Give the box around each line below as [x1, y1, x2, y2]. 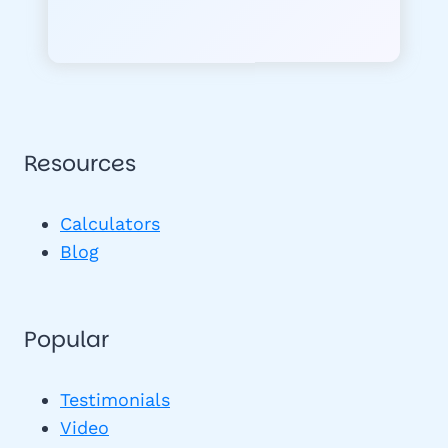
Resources [24, 147, 136, 179]
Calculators [60, 212, 160, 234]
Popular [24, 323, 109, 355]
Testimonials [60, 388, 170, 410]
